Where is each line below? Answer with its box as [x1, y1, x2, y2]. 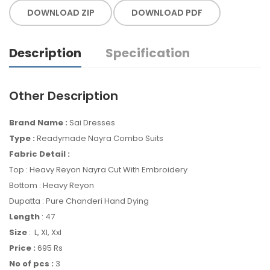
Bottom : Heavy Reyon [9, 180, 94, 192]
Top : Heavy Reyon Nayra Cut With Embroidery [9, 164, 187, 176]
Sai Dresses [67, 117, 115, 129]
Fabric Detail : [9, 148, 72, 160]
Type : [9, 133, 37, 145]
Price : [9, 242, 37, 254]
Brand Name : [9, 117, 67, 129]
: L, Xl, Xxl [27, 227, 61, 239]
